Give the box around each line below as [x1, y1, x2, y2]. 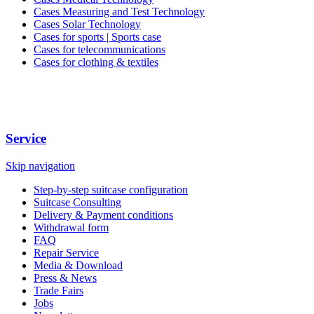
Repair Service [34, 246, 99, 259]
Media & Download [34, 259, 123, 271]
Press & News [34, 271, 97, 284]
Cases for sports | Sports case [34, 31, 161, 43]
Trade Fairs [34, 284, 83, 296]
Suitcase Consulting [34, 196, 121, 208]
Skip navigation [6, 159, 75, 172]
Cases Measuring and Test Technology [34, 6, 205, 18]
